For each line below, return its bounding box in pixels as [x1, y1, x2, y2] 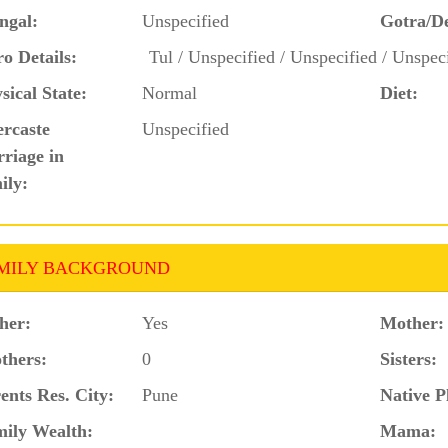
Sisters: [380, 348, 437, 369]
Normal [142, 82, 198, 103]
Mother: [380, 312, 444, 333]
